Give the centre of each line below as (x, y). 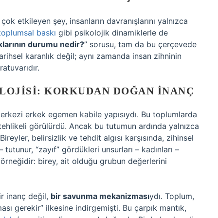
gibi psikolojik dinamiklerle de (112, 33)
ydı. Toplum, (172, 196)
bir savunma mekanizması (100, 196)
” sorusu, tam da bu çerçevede (140, 44)
